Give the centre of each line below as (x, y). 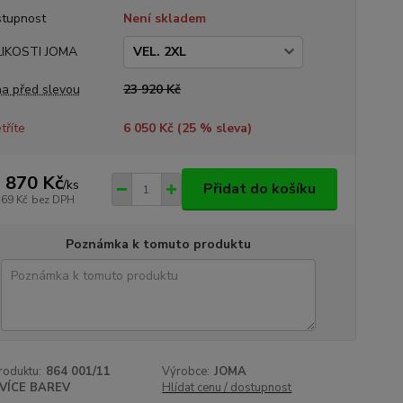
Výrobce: (186, 372)
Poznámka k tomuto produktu (158, 244)
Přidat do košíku (259, 189)
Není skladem (164, 18)
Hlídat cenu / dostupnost (227, 388)
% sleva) (224, 128)
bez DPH (53, 199)
